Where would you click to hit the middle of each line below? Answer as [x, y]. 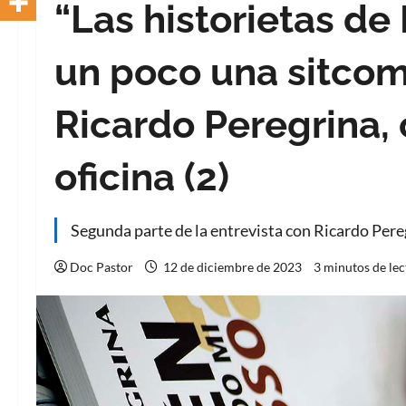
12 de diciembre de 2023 [232, 267]
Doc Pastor [101, 267]
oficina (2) [142, 177]
